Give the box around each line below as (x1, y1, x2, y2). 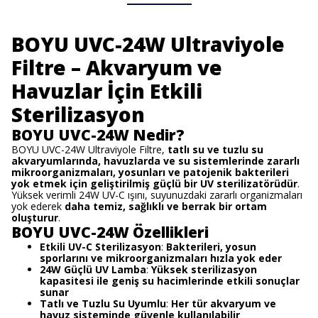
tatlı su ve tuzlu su (168, 143, 263, 156)
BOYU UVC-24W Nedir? (11, 125, 185, 145)
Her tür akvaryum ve (171, 297, 276, 310)
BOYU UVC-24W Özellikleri (11, 222, 209, 242)
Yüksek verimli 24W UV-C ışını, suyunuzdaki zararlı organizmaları (11, 188, 302, 202)
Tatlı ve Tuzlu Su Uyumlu (40, 297, 166, 310)
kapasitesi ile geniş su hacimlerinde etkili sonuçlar (40, 274, 300, 287)
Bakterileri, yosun (166, 240, 256, 253)
